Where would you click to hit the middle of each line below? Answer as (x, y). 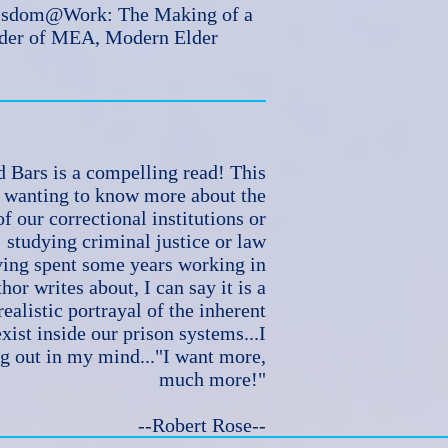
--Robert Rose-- (202, 425)
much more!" (212, 379)
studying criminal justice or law (136, 241)
